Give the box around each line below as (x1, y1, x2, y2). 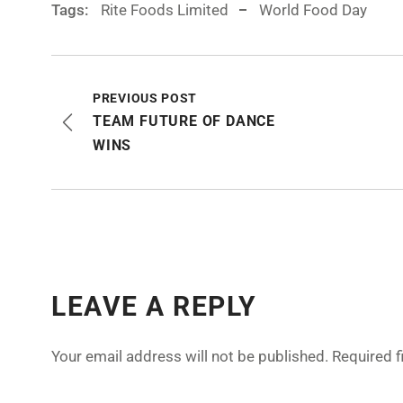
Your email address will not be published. (51, 347, 328, 365)
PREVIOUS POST (93, 91, 198, 105)
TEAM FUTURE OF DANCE (93, 112, 276, 130)
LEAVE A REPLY (51, 291, 257, 322)
